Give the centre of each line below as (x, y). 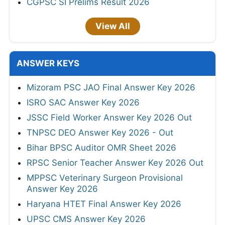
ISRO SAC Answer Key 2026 (83, 102)
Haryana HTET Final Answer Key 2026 (104, 204)
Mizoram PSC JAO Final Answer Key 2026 (111, 87)
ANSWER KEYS (48, 63)
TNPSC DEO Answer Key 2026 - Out (100, 132)
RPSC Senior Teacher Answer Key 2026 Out (115, 162)
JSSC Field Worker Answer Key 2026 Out (109, 117)
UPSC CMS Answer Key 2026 (86, 219)
